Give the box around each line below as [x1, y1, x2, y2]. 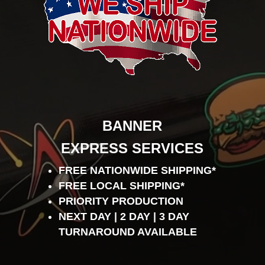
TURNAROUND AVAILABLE [58, 226, 197, 238]
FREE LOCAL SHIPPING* [58, 180, 185, 192]
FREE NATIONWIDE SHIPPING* [58, 164, 216, 177]
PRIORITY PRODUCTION [58, 195, 186, 208]
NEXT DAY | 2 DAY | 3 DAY [58, 211, 189, 223]
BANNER [102, 118, 163, 134]
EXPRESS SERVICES [61, 140, 204, 157]
